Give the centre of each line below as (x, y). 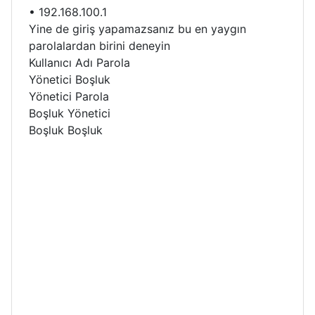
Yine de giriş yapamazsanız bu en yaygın (137, 28)
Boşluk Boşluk (66, 130)
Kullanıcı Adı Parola (79, 62)
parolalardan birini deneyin (99, 45)
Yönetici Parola (69, 96)
